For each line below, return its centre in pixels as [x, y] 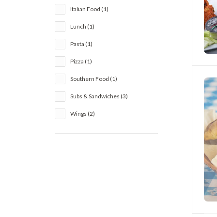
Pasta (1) [82, 44]
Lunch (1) [83, 26]
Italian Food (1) [90, 9]
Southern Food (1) [94, 79]
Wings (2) [83, 114]
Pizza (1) [81, 61]
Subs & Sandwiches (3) [99, 96]
